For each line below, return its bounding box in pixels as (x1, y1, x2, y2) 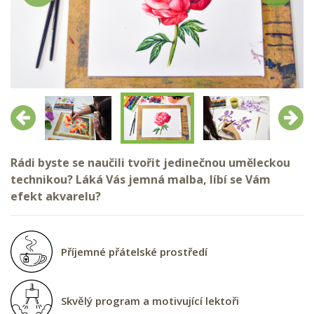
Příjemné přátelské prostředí (61, 244, 207, 259)
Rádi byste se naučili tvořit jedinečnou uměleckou (11, 154, 290, 170)
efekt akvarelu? (11, 188, 101, 204)
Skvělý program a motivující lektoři (61, 293, 239, 308)
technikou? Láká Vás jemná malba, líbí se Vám (11, 171, 271, 187)
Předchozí (15, 108, 69, 124)
